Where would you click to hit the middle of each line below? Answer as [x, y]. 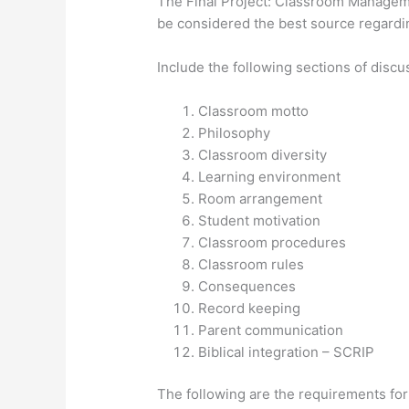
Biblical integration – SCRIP [287, 351]
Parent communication [271, 330]
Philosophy [235, 132]
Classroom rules [252, 264]
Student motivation [260, 220]
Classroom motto [254, 110]
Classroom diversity [263, 154]
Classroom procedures [273, 242]
